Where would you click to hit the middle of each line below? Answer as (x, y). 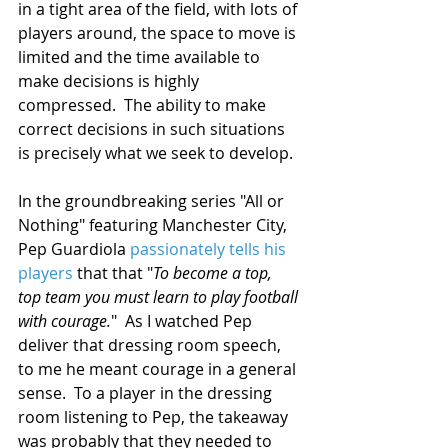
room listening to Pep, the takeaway (155, 416)
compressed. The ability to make (144, 104)
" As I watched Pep (183, 320)
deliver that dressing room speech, (151, 344)
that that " (113, 272)
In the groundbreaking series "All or (153, 200)
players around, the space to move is (159, 32)
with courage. (64, 320)
